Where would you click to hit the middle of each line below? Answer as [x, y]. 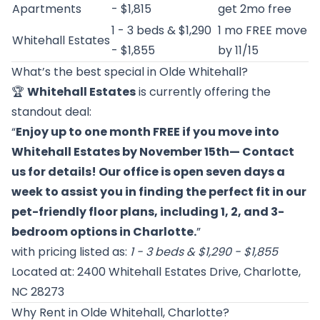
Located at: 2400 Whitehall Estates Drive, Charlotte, [156, 272]
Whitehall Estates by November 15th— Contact [153, 152]
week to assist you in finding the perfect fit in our [159, 192]
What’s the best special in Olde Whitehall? [130, 72]
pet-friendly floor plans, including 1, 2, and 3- [148, 212]
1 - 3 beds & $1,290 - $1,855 [204, 252]
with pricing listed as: [71, 252]
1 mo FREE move [262, 30]
